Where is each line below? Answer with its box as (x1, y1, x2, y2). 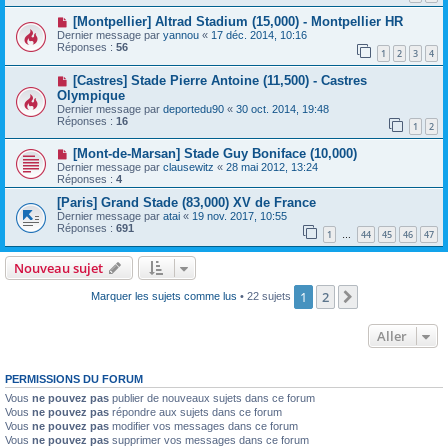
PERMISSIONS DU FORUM (5, 372, 143, 385)
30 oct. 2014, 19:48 (236, 102, 329, 115)
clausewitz (163, 161, 214, 174)
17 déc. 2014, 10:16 (211, 28, 307, 41)
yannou (163, 28, 199, 41)
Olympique (57, 87, 125, 103)
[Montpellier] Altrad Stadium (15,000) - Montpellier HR (72, 13, 403, 29)
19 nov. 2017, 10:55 (192, 210, 287, 223)
